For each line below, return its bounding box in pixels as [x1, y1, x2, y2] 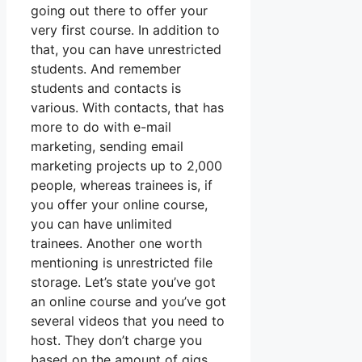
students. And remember [31, 61, 181, 78]
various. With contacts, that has [31, 99, 224, 116]
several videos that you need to [31, 313, 225, 330]
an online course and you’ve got [31, 293, 226, 310]
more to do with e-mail [31, 119, 171, 136]
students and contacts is [31, 80, 181, 97]
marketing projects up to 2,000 [31, 158, 222, 175]
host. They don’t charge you [31, 332, 202, 349]
